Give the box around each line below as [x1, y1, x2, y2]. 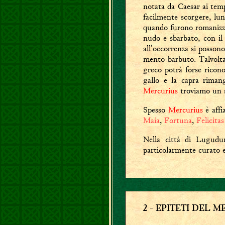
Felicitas [196, 115, 224, 126]
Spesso [143, 104, 168, 115]
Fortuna [164, 115, 192, 126]
